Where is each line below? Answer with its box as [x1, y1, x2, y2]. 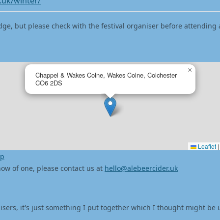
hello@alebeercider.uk [105, 164, 178, 173]
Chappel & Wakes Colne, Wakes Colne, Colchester [35, 70, 177, 80]
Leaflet [196, 142, 216, 150]
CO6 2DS [35, 78, 62, 87]
